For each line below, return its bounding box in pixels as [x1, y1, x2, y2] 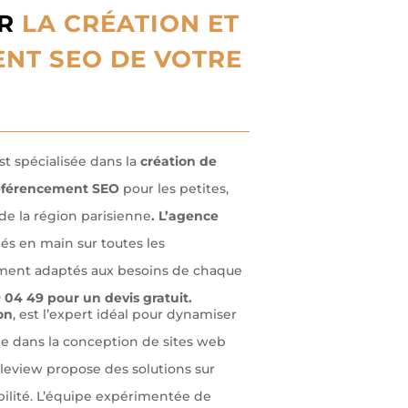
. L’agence [150, 208, 219, 225]
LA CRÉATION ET [21, 9, 240, 39]
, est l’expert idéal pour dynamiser [12, 306, 237, 323]
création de [136, 153, 217, 170]
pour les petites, [122, 180, 229, 198]
